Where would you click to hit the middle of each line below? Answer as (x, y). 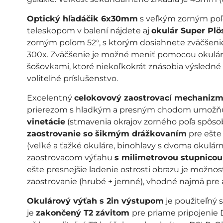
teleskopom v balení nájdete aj (89, 31)
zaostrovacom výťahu (70, 158)
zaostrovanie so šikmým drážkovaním (107, 134)
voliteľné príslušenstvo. (73, 78)
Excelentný (50, 98)
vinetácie (46, 122)
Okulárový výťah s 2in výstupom (95, 201)
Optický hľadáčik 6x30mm (82, 19)
